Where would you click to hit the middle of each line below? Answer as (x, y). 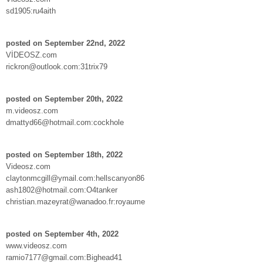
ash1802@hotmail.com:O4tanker (62, 190)
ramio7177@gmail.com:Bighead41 (64, 257)
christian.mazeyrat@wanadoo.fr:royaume (75, 201)
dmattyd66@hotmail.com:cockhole (65, 122)
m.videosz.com (32, 110)
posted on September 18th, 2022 (64, 154)
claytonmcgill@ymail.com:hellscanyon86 (75, 178)
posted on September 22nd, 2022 (65, 43)
